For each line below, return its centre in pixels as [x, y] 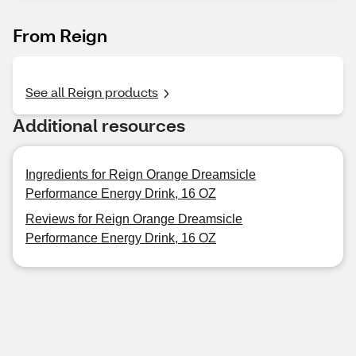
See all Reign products [92, 92]
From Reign [60, 35]
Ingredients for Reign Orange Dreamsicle [141, 174]
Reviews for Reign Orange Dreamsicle [134, 219]
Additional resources [99, 125]
